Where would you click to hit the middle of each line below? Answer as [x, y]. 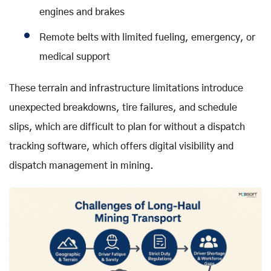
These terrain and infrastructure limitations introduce [126, 89]
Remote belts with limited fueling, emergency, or [147, 38]
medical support [75, 57]
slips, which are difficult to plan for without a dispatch [127, 127]
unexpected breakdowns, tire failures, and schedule [123, 108]
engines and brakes [82, 12]
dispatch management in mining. [81, 166]
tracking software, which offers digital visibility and [121, 147]
